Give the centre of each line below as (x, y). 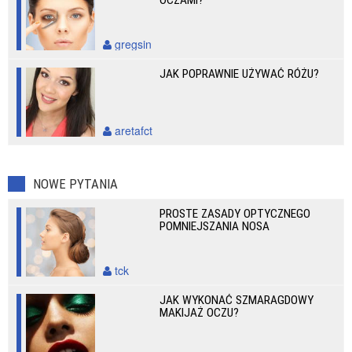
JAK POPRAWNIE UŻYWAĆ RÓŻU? (240, 74)
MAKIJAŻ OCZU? (200, 313)
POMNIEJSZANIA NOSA (215, 226)
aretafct (132, 130)
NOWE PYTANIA (75, 184)
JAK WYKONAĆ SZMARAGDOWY (237, 300)
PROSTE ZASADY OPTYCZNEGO (235, 214)
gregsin (132, 44)
